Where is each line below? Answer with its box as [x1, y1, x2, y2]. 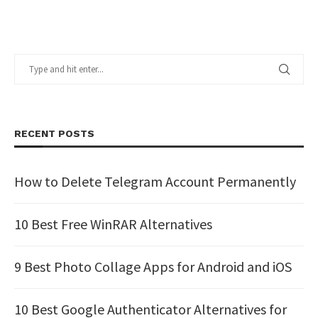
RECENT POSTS [14, 127, 94, 139]
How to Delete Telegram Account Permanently [14, 172, 296, 190]
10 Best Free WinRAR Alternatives [14, 214, 212, 233]
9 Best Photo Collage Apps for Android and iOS [14, 257, 292, 275]
